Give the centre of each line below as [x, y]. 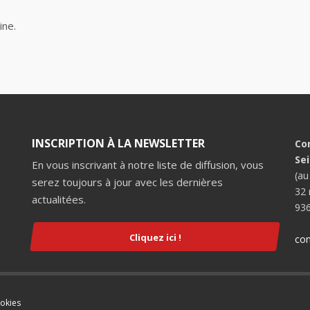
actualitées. [59, 199]
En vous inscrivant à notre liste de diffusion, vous [148, 165]
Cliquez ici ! [155, 237]
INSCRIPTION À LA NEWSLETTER [118, 143]
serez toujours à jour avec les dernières [127, 182]
